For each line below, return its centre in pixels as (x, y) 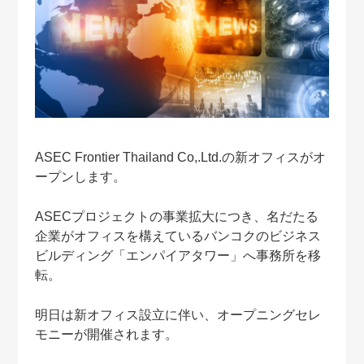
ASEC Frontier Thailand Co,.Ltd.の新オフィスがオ (180, 157)
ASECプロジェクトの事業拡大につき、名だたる (176, 216)
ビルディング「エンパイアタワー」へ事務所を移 (178, 255)
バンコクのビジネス (262, 236)
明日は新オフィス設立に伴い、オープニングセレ (178, 314)
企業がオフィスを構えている (119, 236)
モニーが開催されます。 (106, 334)
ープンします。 (80, 176)
